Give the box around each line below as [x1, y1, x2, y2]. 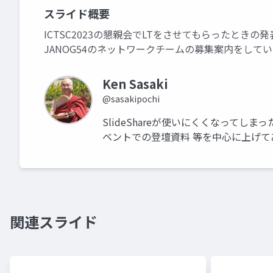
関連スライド [10, 211, 97, 232]
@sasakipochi [102, 93, 160, 105]
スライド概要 [44, 5, 110, 21]
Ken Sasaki [102, 75, 168, 93]
